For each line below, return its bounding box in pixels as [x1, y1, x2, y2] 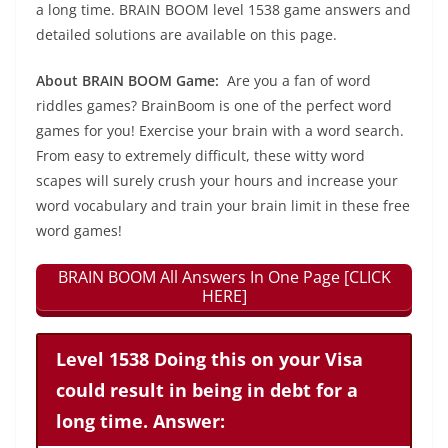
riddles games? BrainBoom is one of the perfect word [36, 96, 392, 115]
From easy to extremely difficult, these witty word [36, 146, 365, 165]
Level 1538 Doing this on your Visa [55, 346, 363, 371]
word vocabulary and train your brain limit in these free [36, 196, 410, 215]
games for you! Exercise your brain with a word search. [36, 121, 404, 140]
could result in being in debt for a [55, 377, 358, 402]
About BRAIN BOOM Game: [36, 71, 227, 90]
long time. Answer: [55, 408, 225, 433]
